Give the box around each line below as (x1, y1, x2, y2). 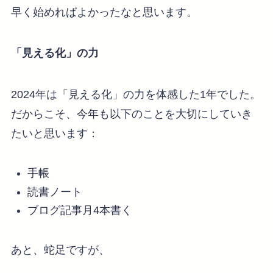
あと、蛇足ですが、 (10, 243, 110, 256)
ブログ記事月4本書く (27, 204, 132, 217)
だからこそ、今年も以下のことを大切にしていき (10, 108, 252, 121)
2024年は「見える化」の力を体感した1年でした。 (10, 88, 261, 101)
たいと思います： (10, 127, 99, 140)
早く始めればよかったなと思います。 (10, 5, 197, 18)
